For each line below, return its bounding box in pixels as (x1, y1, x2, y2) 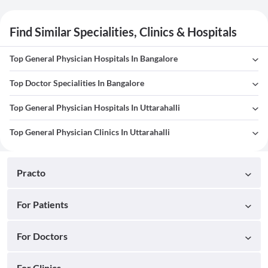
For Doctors (17, 230, 68, 242)
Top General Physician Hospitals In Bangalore (10, 53, 178, 64)
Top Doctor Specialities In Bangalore (10, 78, 144, 89)
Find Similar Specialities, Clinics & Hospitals (10, 25, 237, 39)
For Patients (17, 199, 68, 211)
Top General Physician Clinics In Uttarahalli (10, 127, 170, 138)
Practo (17, 167, 45, 179)
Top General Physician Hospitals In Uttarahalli (10, 102, 180, 113)
